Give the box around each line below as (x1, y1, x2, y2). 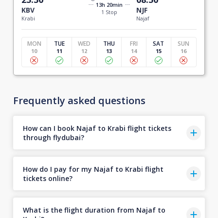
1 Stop (101, 8, 117, 16)
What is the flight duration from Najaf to (22, 205, 165, 215)
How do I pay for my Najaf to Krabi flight (22, 164, 163, 174)
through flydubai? (22, 132, 84, 142)
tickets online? (22, 173, 73, 183)
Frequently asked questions (13, 94, 145, 107)
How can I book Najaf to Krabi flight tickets (22, 123, 171, 133)
